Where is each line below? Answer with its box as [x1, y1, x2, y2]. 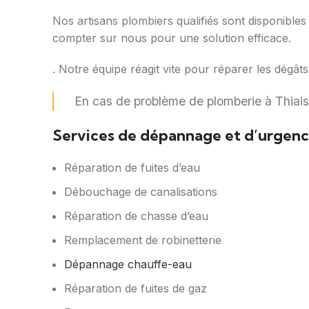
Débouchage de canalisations [64, 185, 217, 199]
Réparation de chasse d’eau [64, 209, 208, 223]
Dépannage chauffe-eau [64, 257, 192, 272]
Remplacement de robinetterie [64, 233, 221, 248]
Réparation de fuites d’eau [64, 161, 200, 175]
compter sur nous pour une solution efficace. [52, 31, 291, 46]
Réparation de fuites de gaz [64, 281, 207, 296]
